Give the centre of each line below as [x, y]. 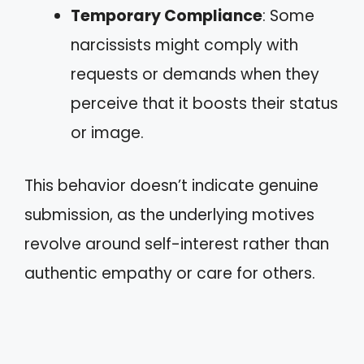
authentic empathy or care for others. [170, 273]
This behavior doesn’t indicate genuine [171, 185]
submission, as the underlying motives [169, 214]
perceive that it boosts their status [204, 104]
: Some [288, 16]
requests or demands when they [195, 74]
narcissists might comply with [184, 45]
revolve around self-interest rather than [177, 244]
